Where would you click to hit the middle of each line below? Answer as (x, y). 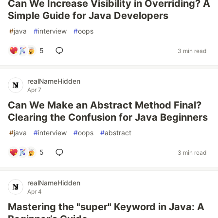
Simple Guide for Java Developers (88, 16)
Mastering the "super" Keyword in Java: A (106, 207)
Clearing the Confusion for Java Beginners (108, 117)
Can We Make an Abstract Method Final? (105, 105)
